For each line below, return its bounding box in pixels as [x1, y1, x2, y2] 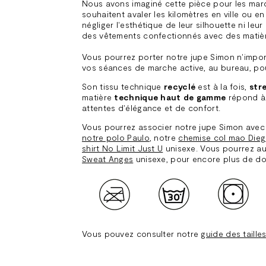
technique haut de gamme [114, 92, 226, 102]
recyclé [161, 81, 198, 91]
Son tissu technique [82, 81, 161, 91]
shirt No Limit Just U [82, 143, 163, 153]
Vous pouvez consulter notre [82, 229, 201, 239]
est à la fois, [198, 81, 247, 91]
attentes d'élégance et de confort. [82, 103, 221, 113]
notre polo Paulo [82, 132, 150, 142]
